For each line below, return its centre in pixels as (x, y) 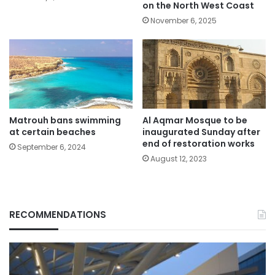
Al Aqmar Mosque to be (195, 121)
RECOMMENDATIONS (58, 215)
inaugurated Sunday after (201, 132)
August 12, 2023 (179, 159)
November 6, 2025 (184, 20)
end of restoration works (199, 144)
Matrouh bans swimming (65, 121)
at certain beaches (52, 132)
